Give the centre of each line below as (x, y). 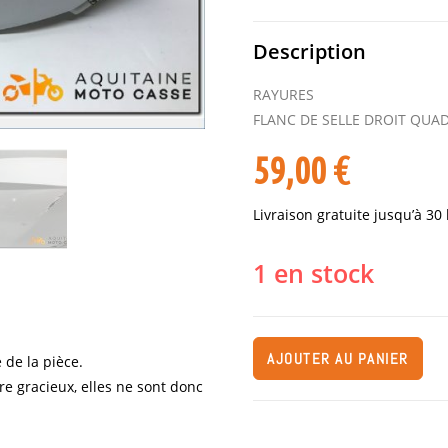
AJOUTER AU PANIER (338, 358)
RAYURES (284, 94)
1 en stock (314, 273)
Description (310, 51)
